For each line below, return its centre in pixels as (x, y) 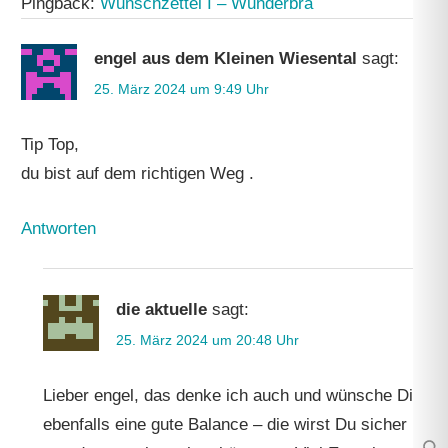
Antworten (59, 228)
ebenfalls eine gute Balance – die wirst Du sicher (224, 424)
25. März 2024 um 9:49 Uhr (182, 89)
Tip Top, (50, 145)
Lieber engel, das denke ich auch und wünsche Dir (230, 395)
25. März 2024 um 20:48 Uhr (207, 339)
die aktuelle (161, 309)
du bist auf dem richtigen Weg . (138, 174)
